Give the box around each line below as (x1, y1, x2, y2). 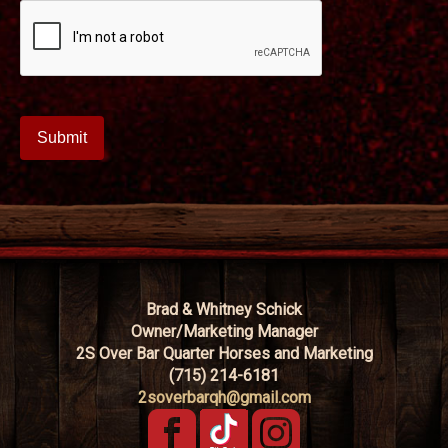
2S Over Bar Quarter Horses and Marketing (75, 343, 373, 363)
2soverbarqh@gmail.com (137, 387, 311, 407)
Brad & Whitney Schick (146, 299, 302, 319)
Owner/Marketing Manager (130, 321, 318, 341)
